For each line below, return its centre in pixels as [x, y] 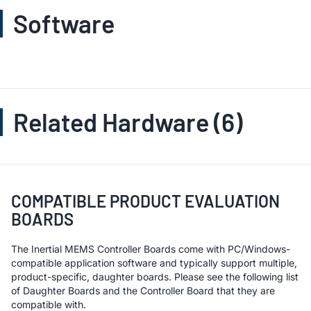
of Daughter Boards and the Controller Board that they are [143, 290]
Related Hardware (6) [128, 121]
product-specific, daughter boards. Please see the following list [155, 276]
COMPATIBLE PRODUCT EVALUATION [145, 201]
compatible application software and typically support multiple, [154, 262]
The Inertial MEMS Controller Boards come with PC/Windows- [151, 249]
